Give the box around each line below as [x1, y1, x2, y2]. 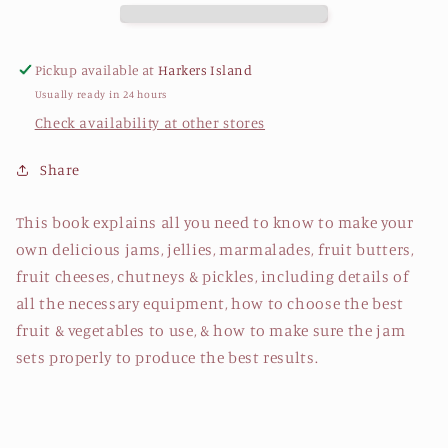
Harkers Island [158, 61, 252, 78]
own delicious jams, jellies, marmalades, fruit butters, [15, 239, 414, 259]
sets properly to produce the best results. [15, 347, 319, 367]
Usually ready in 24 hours [34, 87, 168, 100]
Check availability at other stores [34, 114, 266, 132]
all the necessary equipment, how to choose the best [15, 293, 404, 313]
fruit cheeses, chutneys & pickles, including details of [15, 266, 410, 286]
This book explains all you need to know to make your [15, 212, 414, 232]
